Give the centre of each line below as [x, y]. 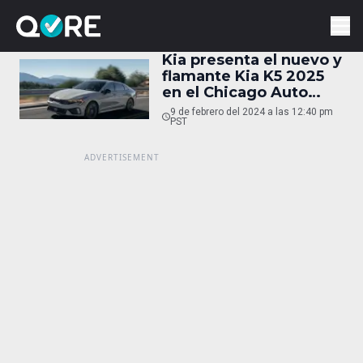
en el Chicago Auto [235, 92]
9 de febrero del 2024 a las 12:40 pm [251, 112]
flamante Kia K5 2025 [243, 76]
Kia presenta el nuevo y [252, 60]
